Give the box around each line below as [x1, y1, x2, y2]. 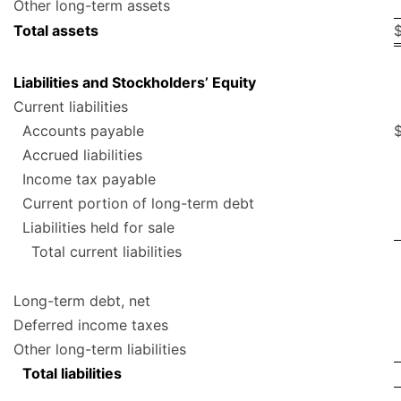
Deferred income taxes [13, 316, 168, 335]
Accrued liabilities [22, 146, 142, 165]
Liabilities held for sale [22, 218, 175, 237]
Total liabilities [22, 364, 122, 383]
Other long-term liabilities [13, 340, 186, 359]
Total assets [13, 21, 98, 40]
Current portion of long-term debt [22, 194, 254, 213]
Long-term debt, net [13, 292, 150, 311]
